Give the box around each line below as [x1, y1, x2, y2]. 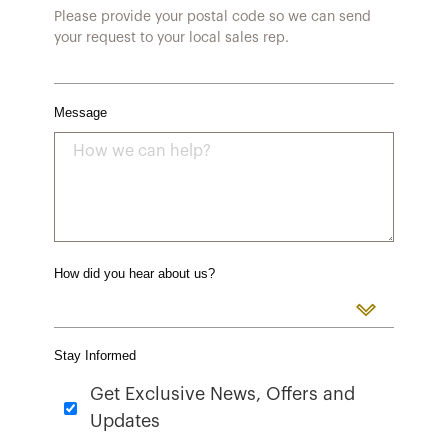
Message [53, 106, 107, 120]
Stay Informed [53, 349, 136, 363]
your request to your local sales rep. [53, 31, 289, 45]
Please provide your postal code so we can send [53, 10, 371, 24]
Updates [89, 412, 160, 430]
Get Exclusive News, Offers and [89, 385, 355, 403]
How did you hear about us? [53, 267, 215, 281]
